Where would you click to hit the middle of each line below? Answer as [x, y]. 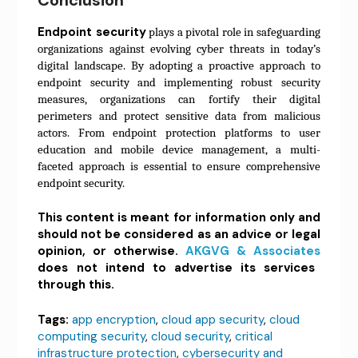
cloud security [191, 336]
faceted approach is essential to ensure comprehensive [179, 166]
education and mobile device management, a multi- [179, 149]
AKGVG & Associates [253, 251]
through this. [76, 285]
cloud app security [213, 319]
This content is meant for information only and [179, 218]
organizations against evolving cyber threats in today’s [179, 48]
